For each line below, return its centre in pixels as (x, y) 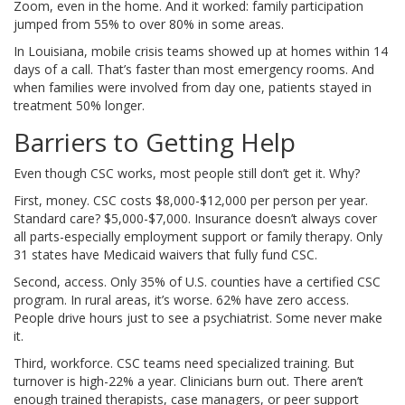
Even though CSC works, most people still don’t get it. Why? (187, 174)
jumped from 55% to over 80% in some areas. (149, 24)
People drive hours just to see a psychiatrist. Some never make (198, 318)
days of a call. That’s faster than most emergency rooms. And (194, 70)
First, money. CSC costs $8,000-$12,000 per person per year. (191, 201)
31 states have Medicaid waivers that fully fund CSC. (165, 255)
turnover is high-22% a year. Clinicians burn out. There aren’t (188, 381)
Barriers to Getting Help (155, 142)
